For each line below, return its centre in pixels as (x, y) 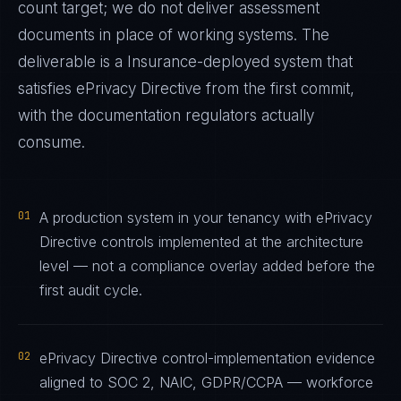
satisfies (47, 89)
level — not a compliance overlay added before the (207, 266)
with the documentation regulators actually (166, 115)
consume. (51, 142)
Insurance (162, 62)
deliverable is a (73, 62)
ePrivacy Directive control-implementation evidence (207, 358)
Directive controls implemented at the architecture (201, 242)
